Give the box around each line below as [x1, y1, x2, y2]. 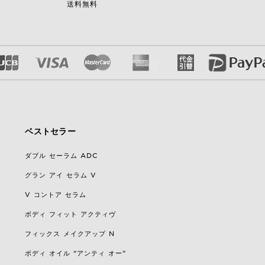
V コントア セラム [25, 190, 87, 199]
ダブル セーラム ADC [25, 151, 99, 160]
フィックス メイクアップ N [25, 229, 115, 238]
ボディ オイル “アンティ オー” [25, 248, 127, 257]
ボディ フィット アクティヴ [25, 209, 117, 218]
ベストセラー [25, 126, 76, 136]
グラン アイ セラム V [25, 170, 97, 179]
